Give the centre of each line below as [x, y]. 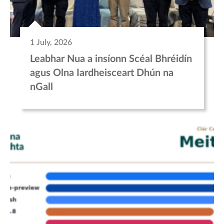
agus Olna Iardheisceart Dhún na [102, 73]
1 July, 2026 [51, 43]
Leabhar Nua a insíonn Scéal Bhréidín [111, 59]
